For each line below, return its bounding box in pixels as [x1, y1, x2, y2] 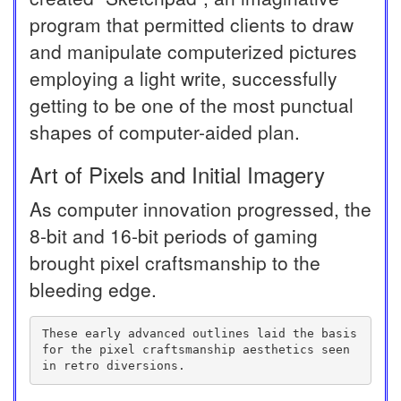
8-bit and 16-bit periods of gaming [30, 221, 318, 249]
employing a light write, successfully [30, 64, 337, 91]
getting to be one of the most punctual [30, 90, 354, 118]
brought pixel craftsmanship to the [30, 248, 320, 276]
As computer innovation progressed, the [30, 194, 371, 222]
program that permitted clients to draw [30, 10, 354, 38]
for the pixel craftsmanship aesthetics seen [42, 343, 350, 357]
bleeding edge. [30, 275, 157, 303]
